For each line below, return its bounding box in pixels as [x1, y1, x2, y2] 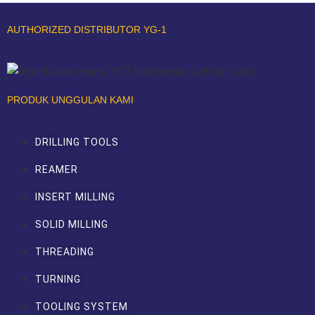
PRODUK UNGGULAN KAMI [7, 94, 134, 105]
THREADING [35, 245, 94, 257]
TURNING [35, 273, 81, 285]
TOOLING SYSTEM [35, 300, 128, 312]
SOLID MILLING [35, 218, 108, 230]
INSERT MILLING [35, 191, 115, 202]
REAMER [35, 163, 78, 175]
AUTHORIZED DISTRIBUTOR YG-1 [7, 23, 167, 35]
